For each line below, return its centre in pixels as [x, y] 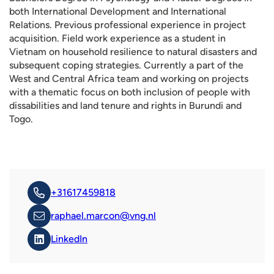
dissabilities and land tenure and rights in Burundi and [125, 106]
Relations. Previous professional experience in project [128, 25]
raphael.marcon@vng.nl [103, 216]
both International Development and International [118, 11]
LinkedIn [69, 239]
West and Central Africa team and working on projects [129, 79]
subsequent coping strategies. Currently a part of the [126, 65]
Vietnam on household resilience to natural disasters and [133, 52]
